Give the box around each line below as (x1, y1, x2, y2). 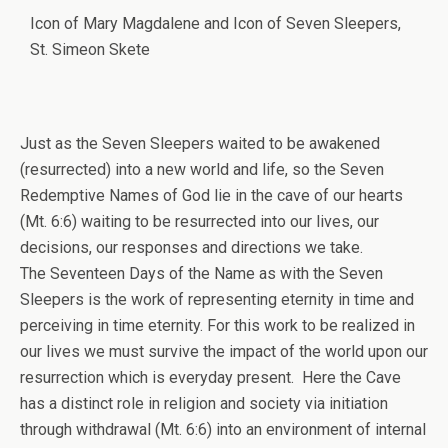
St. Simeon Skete (30, 40, 150, 59)
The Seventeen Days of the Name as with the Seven (20, 264, 383, 283)
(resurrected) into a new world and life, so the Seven (20, 160, 384, 179)
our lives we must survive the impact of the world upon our (20, 342, 428, 361)
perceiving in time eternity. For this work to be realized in (20, 316, 415, 335)
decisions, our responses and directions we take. (20, 238, 367, 257)
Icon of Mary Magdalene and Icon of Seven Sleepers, (30, 14, 401, 33)
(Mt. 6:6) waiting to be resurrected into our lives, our (20, 212, 379, 231)
